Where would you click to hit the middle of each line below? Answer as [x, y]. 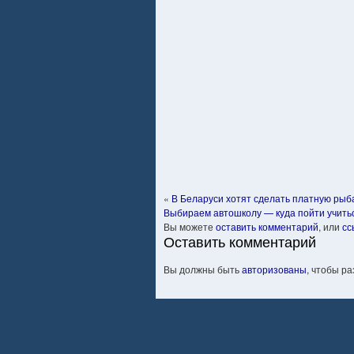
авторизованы [274, 269]
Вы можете [190, 226]
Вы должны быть [203, 269]
